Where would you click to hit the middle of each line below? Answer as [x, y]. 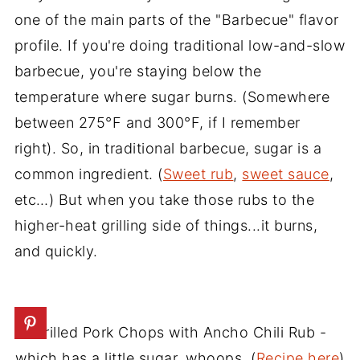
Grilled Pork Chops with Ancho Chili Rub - [180, 332]
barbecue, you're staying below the [138, 71]
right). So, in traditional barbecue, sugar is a [168, 148]
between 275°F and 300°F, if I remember [157, 122]
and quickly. [56, 251]
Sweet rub [198, 174]
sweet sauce [286, 174]
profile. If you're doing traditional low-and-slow [180, 45]
